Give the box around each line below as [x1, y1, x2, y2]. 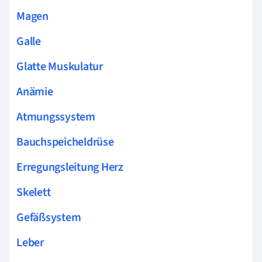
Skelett [16, 184, 51, 201]
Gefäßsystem [16, 209, 81, 226]
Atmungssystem [16, 108, 95, 125]
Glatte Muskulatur [16, 58, 103, 75]
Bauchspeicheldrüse [16, 133, 114, 150]
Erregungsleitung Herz [16, 158, 123, 175]
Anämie [16, 83, 53, 100]
